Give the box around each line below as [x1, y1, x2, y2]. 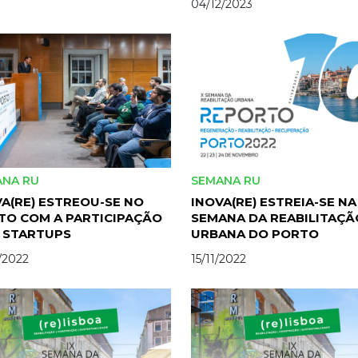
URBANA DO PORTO [191, 225, 319, 241]
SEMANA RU [191, 173, 264, 188]
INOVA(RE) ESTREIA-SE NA [191, 193, 356, 209]
